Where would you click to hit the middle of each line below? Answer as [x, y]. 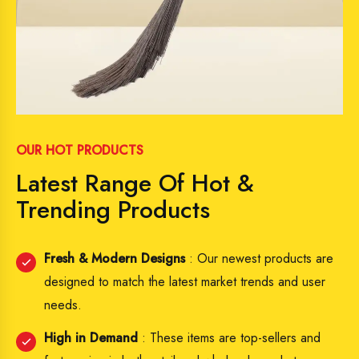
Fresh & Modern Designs [115, 258]
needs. [63, 305]
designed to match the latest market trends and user [185, 281]
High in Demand [91, 337]
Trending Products [113, 209]
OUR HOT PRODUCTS [80, 150]
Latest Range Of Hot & [135, 183]
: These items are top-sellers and [229, 337]
